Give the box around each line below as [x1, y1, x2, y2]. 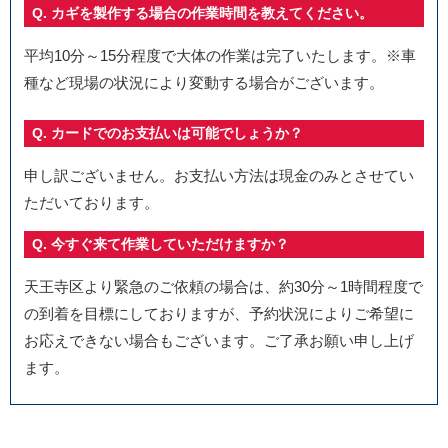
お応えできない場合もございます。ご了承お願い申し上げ [23, 331, 414, 349]
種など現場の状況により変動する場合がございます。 [23, 74, 384, 92]
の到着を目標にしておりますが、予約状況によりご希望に [23, 304, 414, 322]
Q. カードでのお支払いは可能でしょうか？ [31, 124, 303, 141]
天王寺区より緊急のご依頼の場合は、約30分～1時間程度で [23, 277, 423, 295]
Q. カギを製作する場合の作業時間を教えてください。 [31, 5, 373, 22]
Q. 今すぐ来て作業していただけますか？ [31, 235, 289, 252]
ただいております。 [23, 193, 159, 211]
